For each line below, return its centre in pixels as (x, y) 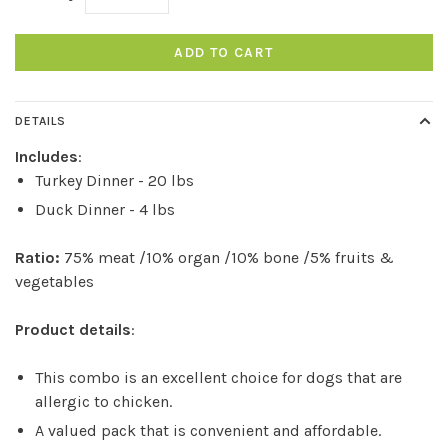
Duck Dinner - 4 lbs (105, 209)
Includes (46, 156)
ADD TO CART (224, 52)
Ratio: (39, 257)
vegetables (54, 281)
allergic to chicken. (105, 401)
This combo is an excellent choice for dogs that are (218, 377)
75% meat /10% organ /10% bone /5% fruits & (229, 257)
